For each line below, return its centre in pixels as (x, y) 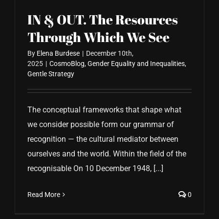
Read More (44, 195)
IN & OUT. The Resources (103, 20)
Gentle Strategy (51, 74)
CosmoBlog (67, 64)
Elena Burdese (58, 54)
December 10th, (110, 54)
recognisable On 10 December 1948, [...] (95, 169)
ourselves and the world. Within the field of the (107, 154)
